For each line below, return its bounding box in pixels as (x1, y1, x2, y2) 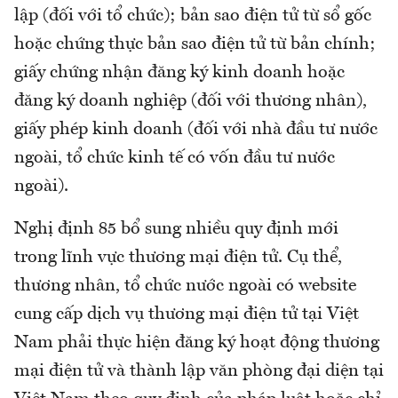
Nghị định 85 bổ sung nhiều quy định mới (14, 220, 338, 239)
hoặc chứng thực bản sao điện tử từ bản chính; (14, 36, 376, 54)
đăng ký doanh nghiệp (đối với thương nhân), (14, 92, 367, 111)
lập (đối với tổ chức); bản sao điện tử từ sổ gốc (14, 7, 371, 26)
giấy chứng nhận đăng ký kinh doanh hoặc (14, 64, 345, 83)
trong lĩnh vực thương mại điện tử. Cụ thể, (14, 249, 342, 267)
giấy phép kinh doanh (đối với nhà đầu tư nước (14, 121, 378, 139)
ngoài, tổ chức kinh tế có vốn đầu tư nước (14, 149, 335, 168)
